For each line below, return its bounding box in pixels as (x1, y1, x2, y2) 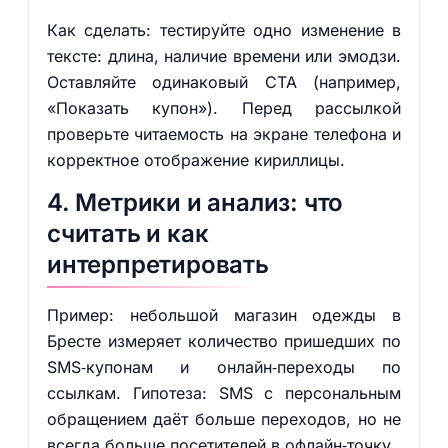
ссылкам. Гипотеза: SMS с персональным (46, 383, 402, 403)
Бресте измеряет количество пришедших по (46, 331, 402, 351)
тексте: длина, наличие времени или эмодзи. (46, 46, 402, 66)
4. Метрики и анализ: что (46, 188, 344, 217)
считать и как (46, 219, 209, 248)
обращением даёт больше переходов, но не (46, 409, 402, 429)
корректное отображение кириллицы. (46, 150, 345, 170)
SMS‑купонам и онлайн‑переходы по (46, 357, 402, 377)
